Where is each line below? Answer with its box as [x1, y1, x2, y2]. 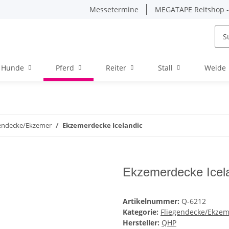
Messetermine [89, 5, 139, 14]
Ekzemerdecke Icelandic [62, 121, 143, 130]
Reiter [106, 63, 126, 73]
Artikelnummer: [123, 196, 181, 207]
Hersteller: [123, 218, 159, 228]
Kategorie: [123, 207, 161, 217]
